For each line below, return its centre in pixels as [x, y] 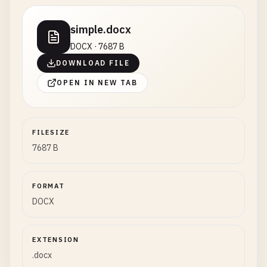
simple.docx [101, 30]
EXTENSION [56, 240]
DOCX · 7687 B [97, 46]
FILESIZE [51, 132]
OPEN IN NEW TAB [97, 83]
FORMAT [49, 186]
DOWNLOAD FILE [93, 63]
